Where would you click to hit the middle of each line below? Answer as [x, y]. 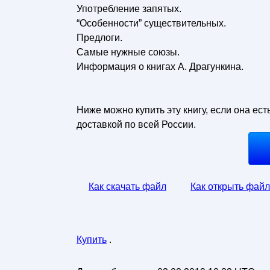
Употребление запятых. [129, 9]
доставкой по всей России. [136, 124]
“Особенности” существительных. [151, 23]
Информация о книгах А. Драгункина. [160, 67]
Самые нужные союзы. [128, 52]
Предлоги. [99, 38]
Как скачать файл [127, 187]
